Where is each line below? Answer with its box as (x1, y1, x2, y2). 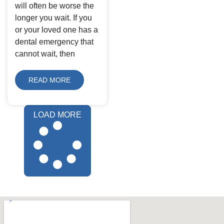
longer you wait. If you (15, 13, 92, 22)
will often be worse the (15, 1, 94, 10)
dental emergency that (15, 37, 93, 46)
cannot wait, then (15, 49, 75, 58)
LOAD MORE (33, 110, 81, 119)
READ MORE (28, 75, 70, 84)
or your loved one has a (15, 25, 98, 34)
